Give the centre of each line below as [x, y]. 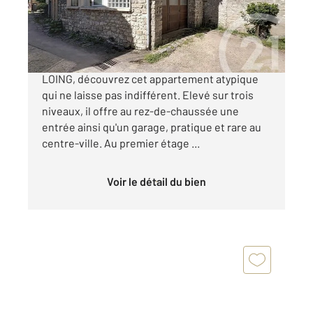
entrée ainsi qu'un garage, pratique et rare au [152, 126]
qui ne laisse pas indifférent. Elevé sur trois [148, 94]
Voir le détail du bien [160, 181]
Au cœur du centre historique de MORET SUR [151, 62]
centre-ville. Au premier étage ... [121, 143]
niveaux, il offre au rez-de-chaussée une [140, 110]
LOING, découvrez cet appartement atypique [150, 78]
